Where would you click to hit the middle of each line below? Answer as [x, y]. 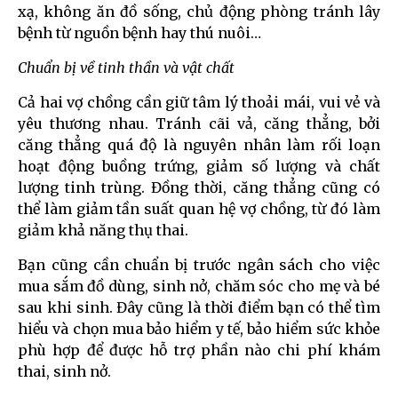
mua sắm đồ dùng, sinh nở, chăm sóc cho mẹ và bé [199, 287]
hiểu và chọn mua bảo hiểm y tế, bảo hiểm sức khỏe [199, 329]
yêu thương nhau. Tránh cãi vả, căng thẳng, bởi [199, 124]
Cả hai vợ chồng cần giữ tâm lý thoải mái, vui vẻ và [199, 103]
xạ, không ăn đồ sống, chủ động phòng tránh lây [199, 12]
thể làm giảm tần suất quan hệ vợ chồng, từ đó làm [199, 209]
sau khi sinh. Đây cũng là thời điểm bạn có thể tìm [199, 308]
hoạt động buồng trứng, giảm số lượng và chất [199, 167]
